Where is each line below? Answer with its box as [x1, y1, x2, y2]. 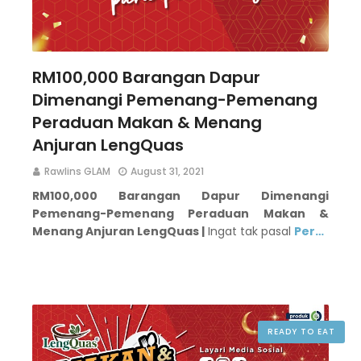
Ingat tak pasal [205, 223, 294, 239]
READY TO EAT [268, 326, 335, 338]
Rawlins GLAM [44, 164, 110, 178]
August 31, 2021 [131, 164, 204, 178]
